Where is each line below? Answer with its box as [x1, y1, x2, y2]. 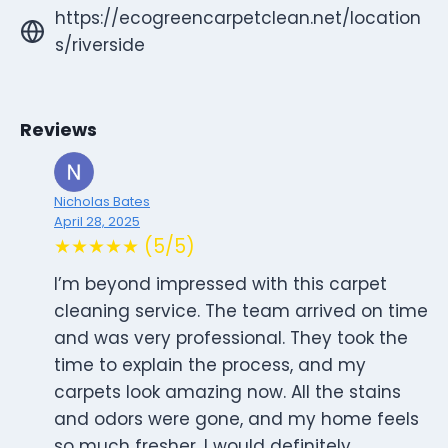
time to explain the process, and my [54, 353, 366, 378]
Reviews [20, 118, 97, 143]
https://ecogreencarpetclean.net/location [55, 5, 421, 30]
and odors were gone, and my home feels [54, 407, 419, 432]
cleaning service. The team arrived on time [54, 299, 428, 324]
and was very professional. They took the [54, 326, 408, 351]
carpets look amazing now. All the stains [54, 380, 401, 405]
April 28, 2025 [54, 213, 140, 231]
